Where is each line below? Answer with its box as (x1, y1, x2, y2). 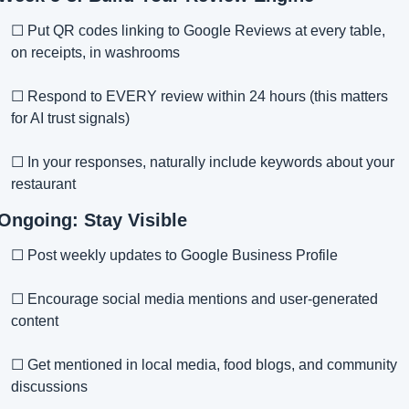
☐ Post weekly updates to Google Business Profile (11, 247, 338, 264)
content (11, 313, 58, 330)
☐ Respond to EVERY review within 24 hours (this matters (11, 89, 388, 105)
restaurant (11, 176, 76, 193)
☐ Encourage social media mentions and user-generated (11, 291, 378, 308)
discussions (11, 379, 88, 395)
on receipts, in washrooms (11, 45, 180, 61)
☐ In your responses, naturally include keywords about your (11, 154, 394, 171)
